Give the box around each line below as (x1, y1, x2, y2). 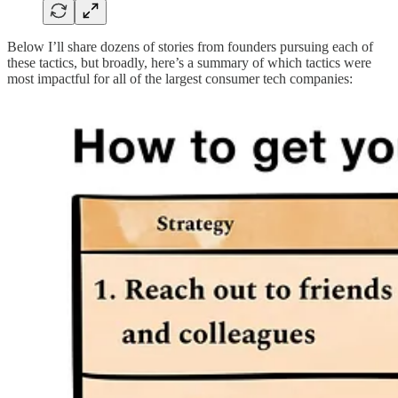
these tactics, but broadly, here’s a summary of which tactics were (7, 54, 371, 70)
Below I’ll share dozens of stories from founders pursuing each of (7, 38, 373, 54)
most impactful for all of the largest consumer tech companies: (7, 70, 353, 86)
